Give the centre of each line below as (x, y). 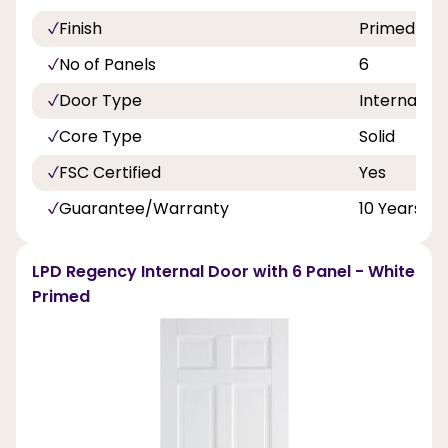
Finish (80, 28)
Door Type (100, 100)
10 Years (390, 208)
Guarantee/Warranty (144, 208)
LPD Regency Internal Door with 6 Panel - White (223, 271)
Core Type (100, 136)
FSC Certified (110, 172)
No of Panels (107, 64)
